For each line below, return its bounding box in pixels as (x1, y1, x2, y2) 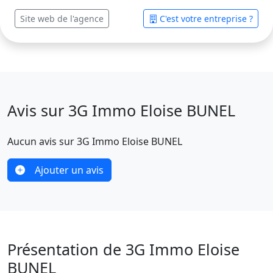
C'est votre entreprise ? (160, 13, 253, 24)
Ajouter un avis (35, 163, 104, 177)
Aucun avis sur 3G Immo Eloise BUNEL (7, 135, 182, 148)
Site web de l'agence (20, 13, 104, 24)
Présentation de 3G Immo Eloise (7, 239, 239, 260)
